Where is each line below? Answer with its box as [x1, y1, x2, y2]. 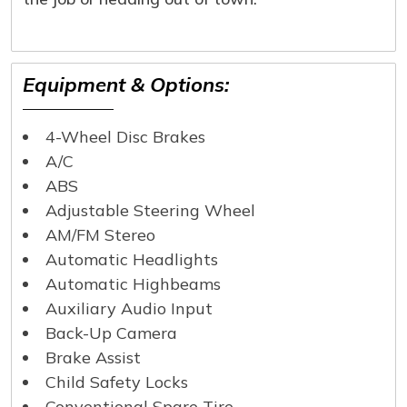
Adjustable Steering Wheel [45, 200, 255, 222]
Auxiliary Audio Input [45, 298, 213, 320]
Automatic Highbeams [45, 273, 221, 295]
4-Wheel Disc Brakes [45, 126, 205, 148]
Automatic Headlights [45, 249, 218, 271]
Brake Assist [45, 347, 141, 369]
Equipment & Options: [23, 72, 229, 98]
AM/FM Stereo [45, 224, 155, 246]
